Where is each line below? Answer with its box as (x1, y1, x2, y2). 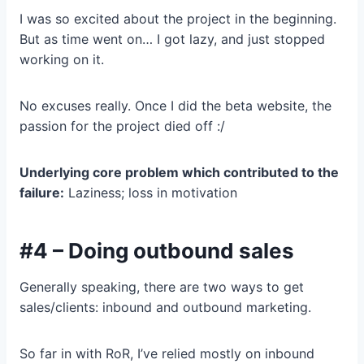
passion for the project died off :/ (19, 118, 225, 135)
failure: (19, 184, 64, 201)
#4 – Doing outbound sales (19, 238, 294, 264)
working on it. (19, 51, 104, 68)
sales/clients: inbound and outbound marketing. (19, 299, 311, 316)
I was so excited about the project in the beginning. (19, 11, 336, 28)
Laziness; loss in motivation (64, 184, 237, 201)
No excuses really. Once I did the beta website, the (19, 97, 331, 115)
